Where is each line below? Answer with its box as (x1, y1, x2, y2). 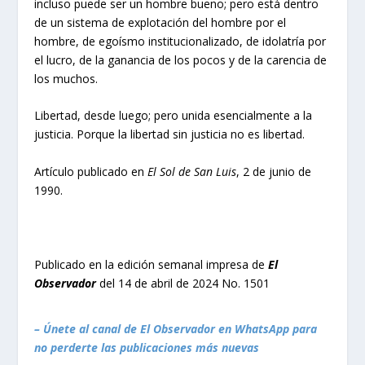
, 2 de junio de (236, 163, 312, 179)
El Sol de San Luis (147, 163, 237, 179)
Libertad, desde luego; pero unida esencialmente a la (34, 108, 313, 124)
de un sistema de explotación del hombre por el (34, 15, 287, 30)
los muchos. (34, 71, 99, 86)
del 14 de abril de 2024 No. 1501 (99, 275, 270, 291)
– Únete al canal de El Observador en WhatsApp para (34, 320, 318, 336)
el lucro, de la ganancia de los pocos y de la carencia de (34, 52, 328, 68)
